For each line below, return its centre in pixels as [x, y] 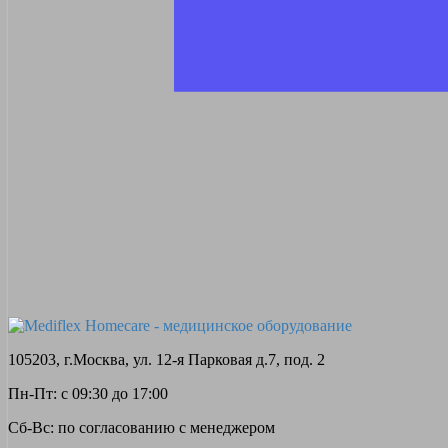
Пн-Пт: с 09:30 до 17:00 [88, 393]
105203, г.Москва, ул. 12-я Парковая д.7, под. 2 [166, 359]
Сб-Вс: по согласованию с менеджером [141, 427]
